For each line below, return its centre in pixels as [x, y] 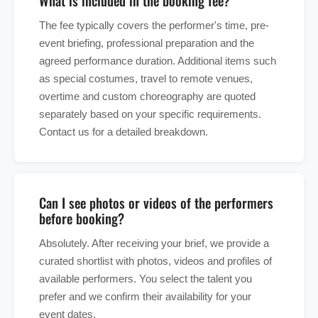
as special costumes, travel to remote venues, [146, 79]
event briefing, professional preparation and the [147, 43]
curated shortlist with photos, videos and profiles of [155, 261]
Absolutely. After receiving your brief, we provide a [154, 243]
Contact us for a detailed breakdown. [124, 132]
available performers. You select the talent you [146, 279]
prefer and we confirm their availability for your [145, 297]
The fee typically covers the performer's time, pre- [154, 26]
